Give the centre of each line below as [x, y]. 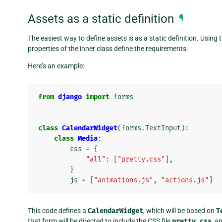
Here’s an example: [56, 66]
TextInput [163, 128]
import [98, 97]
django [70, 97]
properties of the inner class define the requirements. [108, 49]
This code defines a [58, 211]
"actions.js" [185, 180]
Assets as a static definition [101, 19]
